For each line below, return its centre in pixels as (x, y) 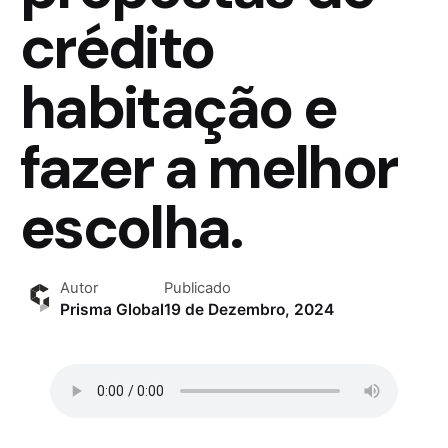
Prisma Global (112, 309)
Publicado (197, 288)
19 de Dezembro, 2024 (249, 309)
